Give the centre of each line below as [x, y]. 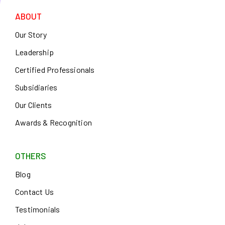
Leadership [34, 52]
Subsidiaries [36, 87]
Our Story [31, 35]
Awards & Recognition [53, 123]
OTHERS [31, 156]
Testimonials [38, 209]
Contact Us [34, 192]
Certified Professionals [55, 70]
